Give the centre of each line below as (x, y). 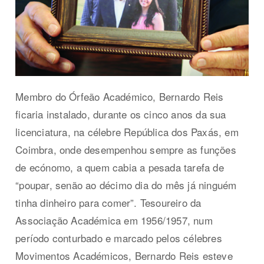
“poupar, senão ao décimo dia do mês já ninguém (126, 184)
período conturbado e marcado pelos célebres (119, 237)
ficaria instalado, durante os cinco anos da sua (121, 114)
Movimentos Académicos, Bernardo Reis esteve (124, 255)
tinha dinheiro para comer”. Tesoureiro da (108, 202)
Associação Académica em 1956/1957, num (114, 220)
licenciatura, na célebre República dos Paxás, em (127, 131)
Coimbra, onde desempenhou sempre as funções (126, 149)
